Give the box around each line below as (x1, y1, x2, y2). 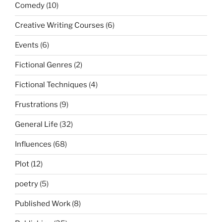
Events (15, 41, 39, 50)
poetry (15, 179, 38, 189)
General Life (15, 120, 58, 129)
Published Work (15, 199, 70, 209)
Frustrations (15, 100, 58, 110)
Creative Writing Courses (15, 21, 104, 30)
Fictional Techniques (15, 80, 87, 90)
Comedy (15, 1, 45, 10)
